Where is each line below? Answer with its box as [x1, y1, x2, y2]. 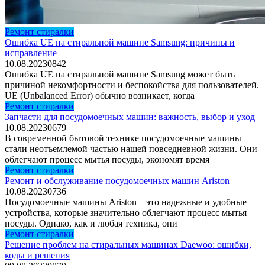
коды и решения [5, 250, 70, 260]
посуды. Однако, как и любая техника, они [5, 218, 177, 228]
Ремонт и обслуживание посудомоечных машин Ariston [5, 175, 230, 186]
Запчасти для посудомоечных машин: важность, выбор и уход [5, 111, 255, 122]
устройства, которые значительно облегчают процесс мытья [5, 207, 247, 218]
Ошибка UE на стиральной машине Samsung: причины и [5, 37, 235, 47]
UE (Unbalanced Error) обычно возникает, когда [5, 90, 195, 101]
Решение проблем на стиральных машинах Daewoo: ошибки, [5, 239, 251, 250]
